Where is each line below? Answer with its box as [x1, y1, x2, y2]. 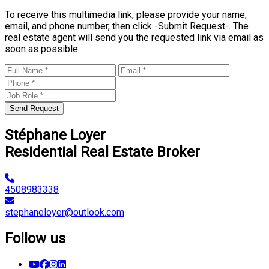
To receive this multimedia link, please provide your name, [5, 9, 247, 21]
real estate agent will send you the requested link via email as [5, 32, 264, 44]
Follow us [5, 230, 65, 247]
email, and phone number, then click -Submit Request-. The [5, 20, 249, 32]
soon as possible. [5, 43, 80, 55]
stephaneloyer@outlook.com [5, 207, 124, 219]
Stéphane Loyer [5, 127, 106, 144]
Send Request [10, 104, 59, 113]
